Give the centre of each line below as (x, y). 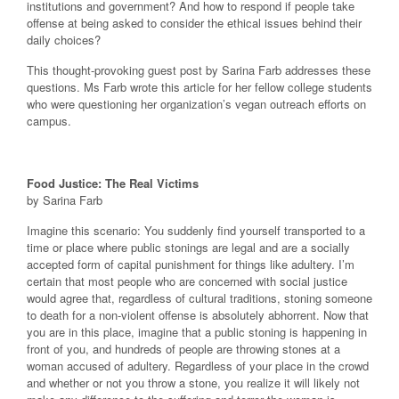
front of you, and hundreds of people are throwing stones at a (183, 349)
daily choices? (64, 39)
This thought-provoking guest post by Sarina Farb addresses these (199, 70)
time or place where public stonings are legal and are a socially (188, 248)
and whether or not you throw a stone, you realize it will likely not (193, 383)
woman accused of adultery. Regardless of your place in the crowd (198, 366)
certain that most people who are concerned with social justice (187, 281)
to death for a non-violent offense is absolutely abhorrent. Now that (198, 315)
